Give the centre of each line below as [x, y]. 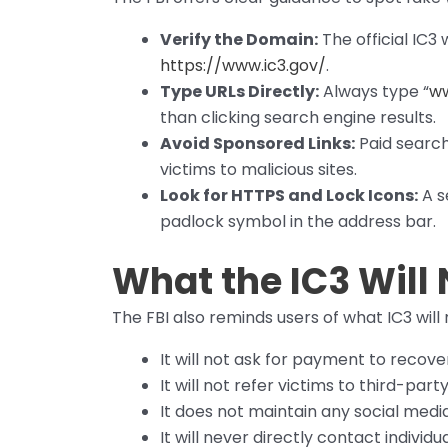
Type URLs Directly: [239, 92]
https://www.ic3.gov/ [243, 66]
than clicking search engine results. [298, 118]
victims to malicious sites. [258, 170]
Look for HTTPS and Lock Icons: [289, 196]
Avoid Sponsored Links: [257, 144]
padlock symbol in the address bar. [298, 222]
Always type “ [374, 92]
